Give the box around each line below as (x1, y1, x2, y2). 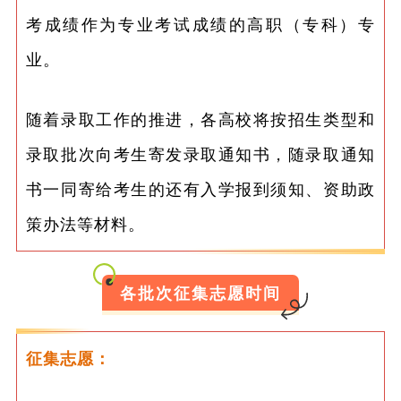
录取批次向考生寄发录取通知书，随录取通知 (25, 142, 376, 165)
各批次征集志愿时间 (120, 281, 281, 303)
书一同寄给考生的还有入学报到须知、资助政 (25, 177, 376, 200)
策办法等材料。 (25, 212, 145, 235)
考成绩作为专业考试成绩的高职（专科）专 (25, 13, 376, 35)
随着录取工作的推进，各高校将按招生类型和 (25, 107, 376, 130)
